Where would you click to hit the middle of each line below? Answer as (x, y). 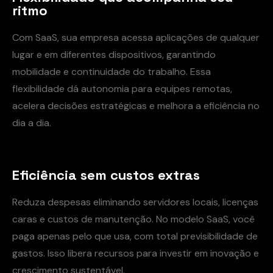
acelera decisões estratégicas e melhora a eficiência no (136, 105)
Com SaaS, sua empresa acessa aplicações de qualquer (136, 37)
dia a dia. (32, 122)
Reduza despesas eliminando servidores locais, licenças (135, 202)
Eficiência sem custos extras (106, 175)
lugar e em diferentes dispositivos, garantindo (114, 54)
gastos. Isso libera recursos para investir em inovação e (136, 253)
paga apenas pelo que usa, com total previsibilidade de (135, 236)
